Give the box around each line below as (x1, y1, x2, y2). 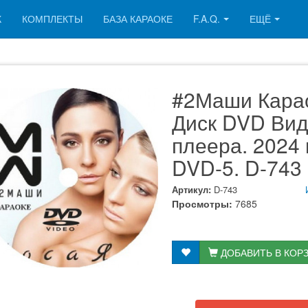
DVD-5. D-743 (171, 153, 302, 182)
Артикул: (171, 183, 214, 196)
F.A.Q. (193, 12, 220, 25)
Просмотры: (171, 197, 232, 210)
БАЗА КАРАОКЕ (103, 12, 173, 25)
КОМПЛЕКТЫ (22, 12, 82, 25)
